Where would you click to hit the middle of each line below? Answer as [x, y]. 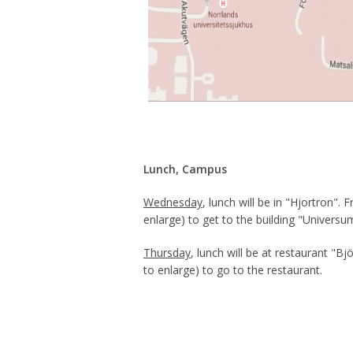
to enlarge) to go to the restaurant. [233, 270]
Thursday [167, 253]
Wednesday [173, 202]
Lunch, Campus [185, 169]
